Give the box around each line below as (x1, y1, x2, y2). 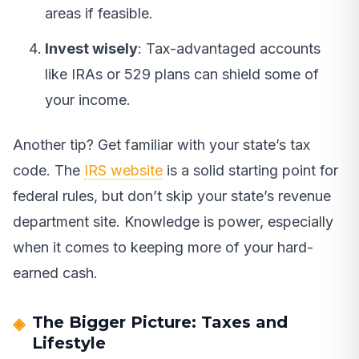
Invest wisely (45, 40, 138, 58)
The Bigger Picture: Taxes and (32, 313, 288, 333)
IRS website (84, 162, 163, 179)
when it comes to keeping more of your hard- (13, 239, 313, 256)
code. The (13, 162, 84, 179)
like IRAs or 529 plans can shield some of (45, 66, 319, 83)
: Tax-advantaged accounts (138, 40, 321, 58)
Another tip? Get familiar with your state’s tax (13, 136, 310, 154)
